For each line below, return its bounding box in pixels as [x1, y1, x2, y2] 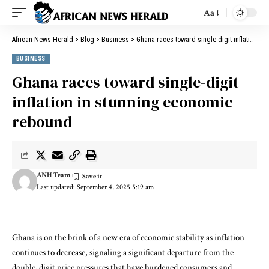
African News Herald [12, 35, 73, 44]
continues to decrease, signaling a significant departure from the [12, 247, 234, 258]
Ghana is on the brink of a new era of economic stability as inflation [12, 232, 244, 243]
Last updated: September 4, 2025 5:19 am [36, 183, 154, 192]
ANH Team [36, 171, 70, 180]
